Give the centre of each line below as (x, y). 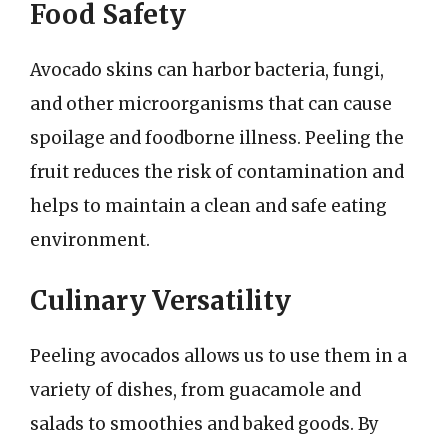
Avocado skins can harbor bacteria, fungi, (207, 70)
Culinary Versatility (160, 300)
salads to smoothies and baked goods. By (204, 423)
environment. (90, 240)
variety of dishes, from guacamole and (195, 389)
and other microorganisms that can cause (211, 104)
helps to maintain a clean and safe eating (208, 206)
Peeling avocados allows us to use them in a (218, 355)
